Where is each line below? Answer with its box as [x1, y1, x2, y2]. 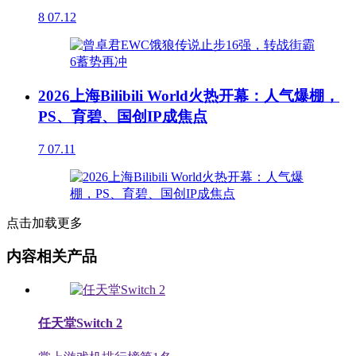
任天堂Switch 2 [38, 316, 122, 331]
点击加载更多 [6, 215, 83, 230]
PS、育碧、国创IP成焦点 [38, 107, 207, 125]
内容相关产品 [6, 248, 97, 265]
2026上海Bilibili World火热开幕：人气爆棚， [38, 87, 339, 104]
